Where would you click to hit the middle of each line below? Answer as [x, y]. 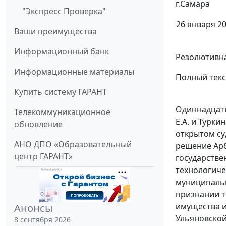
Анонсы [34, 208]
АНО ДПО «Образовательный [73, 145]
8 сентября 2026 [42, 220]
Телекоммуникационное [62, 112]
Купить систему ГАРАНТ [61, 92]
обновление [38, 124]
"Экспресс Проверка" [64, 11]
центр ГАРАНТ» [43, 157]
